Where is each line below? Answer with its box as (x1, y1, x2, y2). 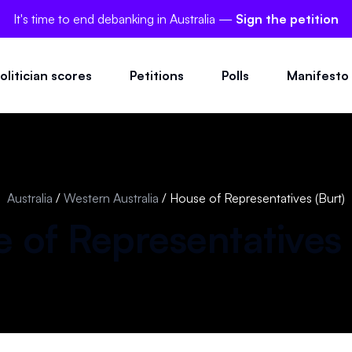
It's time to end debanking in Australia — (13, 11, 236, 27)
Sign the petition (236, 11, 339, 27)
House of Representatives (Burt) (170, 190, 345, 206)
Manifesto (287, 67, 349, 83)
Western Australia (64, 190, 159, 206)
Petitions (130, 67, 184, 83)
